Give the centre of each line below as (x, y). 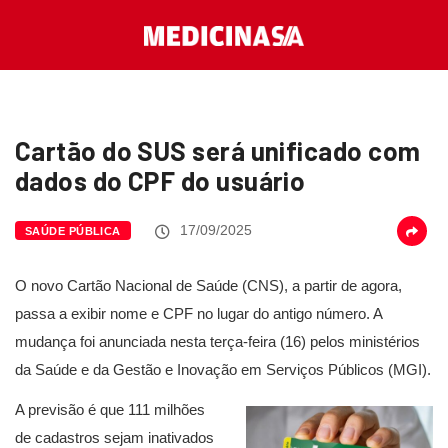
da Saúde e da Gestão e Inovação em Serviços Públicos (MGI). (223, 369)
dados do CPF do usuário (160, 180)
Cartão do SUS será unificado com (218, 150)
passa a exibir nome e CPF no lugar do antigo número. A (198, 313)
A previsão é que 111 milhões (110, 409)
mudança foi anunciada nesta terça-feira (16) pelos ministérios (217, 341)
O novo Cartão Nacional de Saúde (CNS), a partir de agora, (208, 285)
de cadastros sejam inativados (114, 437)
